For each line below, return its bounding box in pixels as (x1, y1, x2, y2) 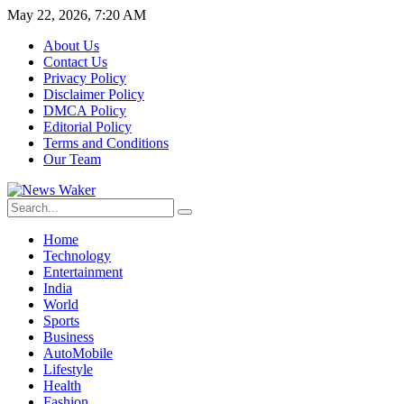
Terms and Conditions (43, 135, 169, 151)
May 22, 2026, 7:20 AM (7, 7, 146, 23)
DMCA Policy (43, 103, 126, 118)
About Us (43, 38, 99, 53)
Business (43, 329, 94, 344)
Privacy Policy (43, 70, 126, 86)
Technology (43, 248, 111, 263)
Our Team (43, 151, 101, 167)
